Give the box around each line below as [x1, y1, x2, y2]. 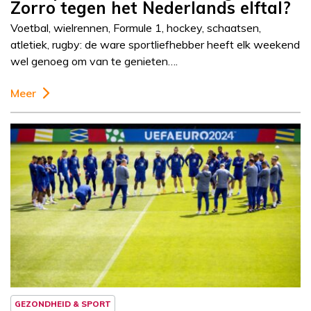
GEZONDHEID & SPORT [15, 299, 111, 310]
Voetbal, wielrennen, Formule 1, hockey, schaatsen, [10, 21, 261, 35]
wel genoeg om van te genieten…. [10, 54, 178, 69]
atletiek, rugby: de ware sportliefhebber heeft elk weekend [10, 37, 300, 52]
